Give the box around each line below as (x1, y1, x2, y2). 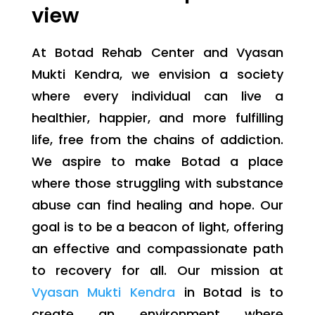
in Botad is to (174, 283, 284, 302)
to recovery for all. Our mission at (31, 262, 284, 280)
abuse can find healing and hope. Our (31, 196, 284, 214)
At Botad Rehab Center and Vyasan (31, 44, 284, 62)
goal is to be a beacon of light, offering (31, 218, 284, 236)
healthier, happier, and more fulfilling (31, 109, 284, 127)
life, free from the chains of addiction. (31, 131, 284, 149)
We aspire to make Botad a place (31, 153, 284, 171)
